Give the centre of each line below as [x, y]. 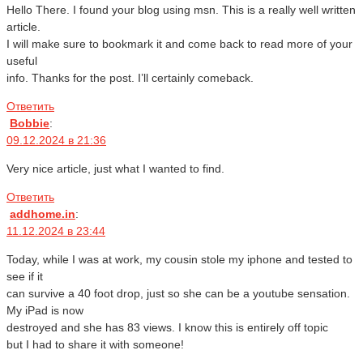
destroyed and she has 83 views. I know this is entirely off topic [167, 328]
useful [22, 61]
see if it [25, 277]
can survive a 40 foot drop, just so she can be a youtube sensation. [178, 294]
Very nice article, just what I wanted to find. [115, 169]
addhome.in [43, 214]
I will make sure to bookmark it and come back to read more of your [179, 44]
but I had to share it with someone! [95, 345]
